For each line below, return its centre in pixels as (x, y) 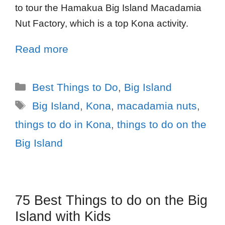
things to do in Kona (63, 124)
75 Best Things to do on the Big (111, 200)
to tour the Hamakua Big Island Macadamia (108, 8)
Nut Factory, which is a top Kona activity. (102, 23)
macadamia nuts (157, 105)
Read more (42, 49)
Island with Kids (63, 216)
